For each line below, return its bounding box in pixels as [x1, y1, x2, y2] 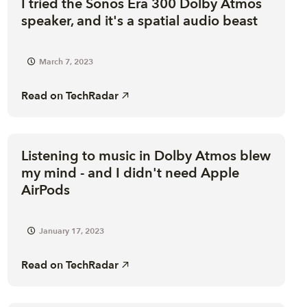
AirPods [21, 180, 70, 199]
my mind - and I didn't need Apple [21, 163, 239, 182]
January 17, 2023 [38, 225, 104, 236]
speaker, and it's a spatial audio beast [21, 11, 258, 30]
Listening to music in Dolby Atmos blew [21, 146, 271, 165]
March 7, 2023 [38, 56, 93, 67]
